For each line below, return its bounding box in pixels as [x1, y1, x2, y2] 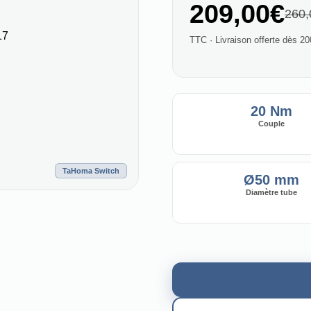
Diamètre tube [245, 188, 297, 196]
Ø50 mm [243, 172, 299, 187]
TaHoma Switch [62, 167, 119, 175]
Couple [258, 119, 285, 128]
